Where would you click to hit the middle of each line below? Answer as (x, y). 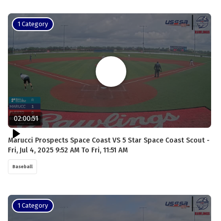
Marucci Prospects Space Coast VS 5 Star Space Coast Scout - (109, 140)
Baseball (22, 166)
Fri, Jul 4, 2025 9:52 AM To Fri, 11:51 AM (68, 150)
